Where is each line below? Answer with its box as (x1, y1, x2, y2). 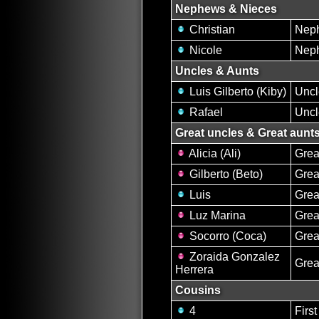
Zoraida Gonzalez (187, 250, 280, 263)
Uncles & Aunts (175, 64, 259, 77)
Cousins (175, 283, 221, 296)
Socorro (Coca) (187, 229, 266, 242)
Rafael (187, 105, 223, 118)
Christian (187, 23, 235, 36)
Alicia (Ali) (187, 147, 241, 159)
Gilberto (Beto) (187, 167, 263, 180)
